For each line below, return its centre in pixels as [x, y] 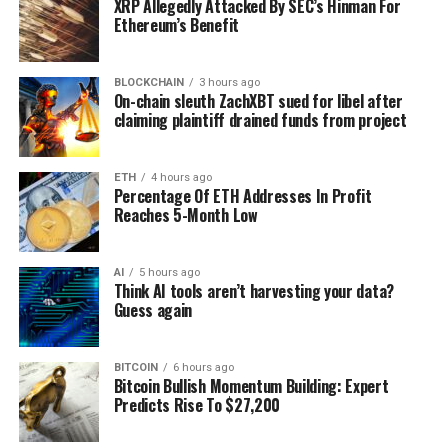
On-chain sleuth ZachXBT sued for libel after [258, 101]
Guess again [153, 310]
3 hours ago [229, 83]
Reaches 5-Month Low [185, 215]
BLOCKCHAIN [148, 83]
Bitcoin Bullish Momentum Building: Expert [251, 386]
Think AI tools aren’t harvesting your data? [253, 291]
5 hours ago [169, 273]
